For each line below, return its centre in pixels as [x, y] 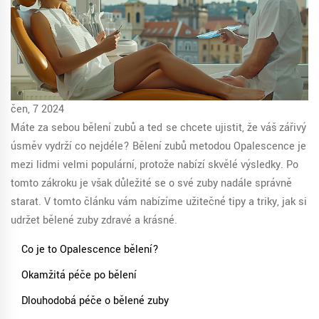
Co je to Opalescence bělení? [90, 250]
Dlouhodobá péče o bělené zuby [95, 301]
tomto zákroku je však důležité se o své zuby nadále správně [151, 184]
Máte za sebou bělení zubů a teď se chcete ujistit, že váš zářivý [158, 128]
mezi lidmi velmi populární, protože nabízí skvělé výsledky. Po [155, 165]
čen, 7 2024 [37, 110]
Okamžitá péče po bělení [79, 276]
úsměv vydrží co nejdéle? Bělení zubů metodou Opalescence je [158, 147]
